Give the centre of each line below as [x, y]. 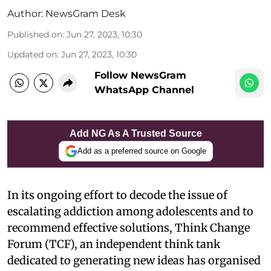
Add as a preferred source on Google [142, 151]
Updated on [32, 54]
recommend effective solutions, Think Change [129, 227]
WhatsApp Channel [144, 90]
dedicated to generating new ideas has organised [134, 260]
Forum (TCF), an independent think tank [114, 244]
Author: [25, 13]
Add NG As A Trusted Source [135, 133]
